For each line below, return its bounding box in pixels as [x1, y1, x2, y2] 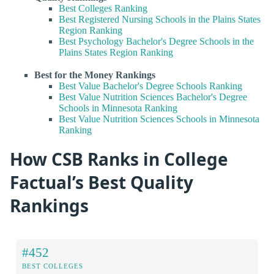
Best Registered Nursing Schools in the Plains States [59, 13, 261, 24]
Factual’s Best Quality [10, 171, 193, 194]
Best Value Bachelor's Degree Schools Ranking [59, 81, 242, 92]
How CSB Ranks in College [10, 147, 228, 171]
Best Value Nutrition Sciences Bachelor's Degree [59, 92, 247, 103]
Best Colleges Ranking [59, 2, 147, 13]
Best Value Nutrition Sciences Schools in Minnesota [59, 114, 259, 125]
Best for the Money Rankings [34, 70, 155, 81]
